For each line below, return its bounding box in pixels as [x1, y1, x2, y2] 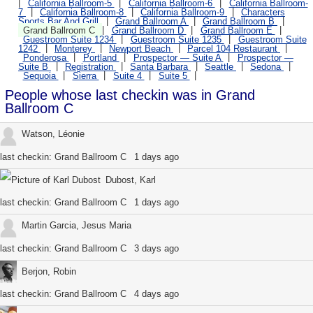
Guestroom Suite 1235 [130, 34, 224, 45]
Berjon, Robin [21, 265, 76, 277]
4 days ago [131, 289, 179, 300]
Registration [65, 61, 116, 72]
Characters [241, 6, 285, 17]
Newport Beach [109, 43, 173, 54]
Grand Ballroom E [200, 24, 275, 36]
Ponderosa [22, 52, 69, 63]
